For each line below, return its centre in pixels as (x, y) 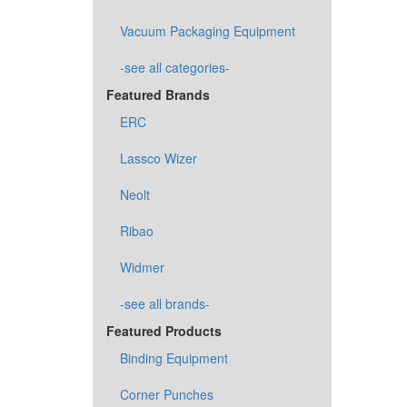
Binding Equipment (174, 358)
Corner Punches (167, 394)
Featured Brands (158, 94)
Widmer (142, 267)
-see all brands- (165, 303)
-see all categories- (175, 67)
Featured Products (164, 331)
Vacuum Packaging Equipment (208, 31)
